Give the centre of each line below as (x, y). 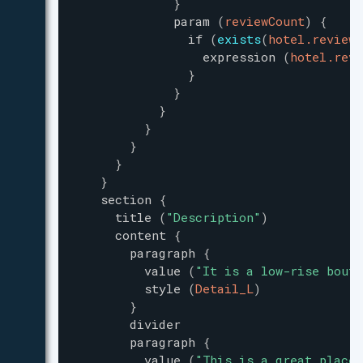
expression (239, 57)
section (126, 199)
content (141, 235)
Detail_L (224, 288)
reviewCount (265, 21)
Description (214, 217)
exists (239, 39)
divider (155, 324)
